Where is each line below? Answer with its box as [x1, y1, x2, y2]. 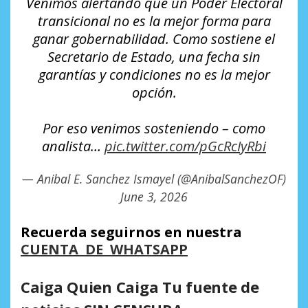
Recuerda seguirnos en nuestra [21, 222, 245, 241]
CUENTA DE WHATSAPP [21, 239, 188, 258]
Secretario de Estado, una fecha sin [47, 47, 261, 66]
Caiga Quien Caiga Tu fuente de [21, 276, 259, 297]
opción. [131, 82, 177, 102]
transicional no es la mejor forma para [37, 11, 271, 30]
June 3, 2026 [120, 188, 188, 205]
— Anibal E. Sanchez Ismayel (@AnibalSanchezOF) [22, 170, 286, 187]
